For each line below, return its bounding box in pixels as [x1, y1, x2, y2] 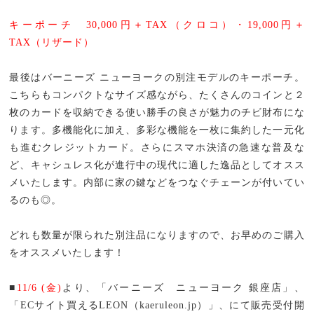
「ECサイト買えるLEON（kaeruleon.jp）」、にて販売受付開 [9, 299, 305, 310]
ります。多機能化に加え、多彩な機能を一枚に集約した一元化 [9, 124, 305, 135]
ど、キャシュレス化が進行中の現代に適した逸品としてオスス [9, 159, 305, 170]
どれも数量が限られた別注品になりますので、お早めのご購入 [9, 229, 305, 240]
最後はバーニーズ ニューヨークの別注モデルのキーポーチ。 [9, 71, 305, 83]
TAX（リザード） [9, 36, 95, 48]
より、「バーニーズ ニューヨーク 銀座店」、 [62, 282, 305, 293]
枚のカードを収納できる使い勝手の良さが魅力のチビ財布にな [9, 107, 305, 118]
